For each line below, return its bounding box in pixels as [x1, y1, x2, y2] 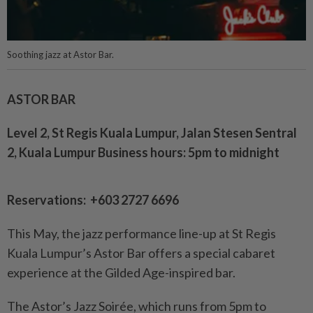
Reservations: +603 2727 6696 [7, 192, 179, 208]
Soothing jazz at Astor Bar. [7, 49, 114, 61]
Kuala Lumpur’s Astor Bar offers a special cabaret [7, 245, 275, 261]
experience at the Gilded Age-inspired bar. [7, 265, 235, 281]
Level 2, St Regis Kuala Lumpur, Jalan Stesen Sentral [7, 125, 297, 141]
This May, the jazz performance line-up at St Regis [7, 226, 276, 242]
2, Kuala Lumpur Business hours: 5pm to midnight [7, 145, 279, 161]
